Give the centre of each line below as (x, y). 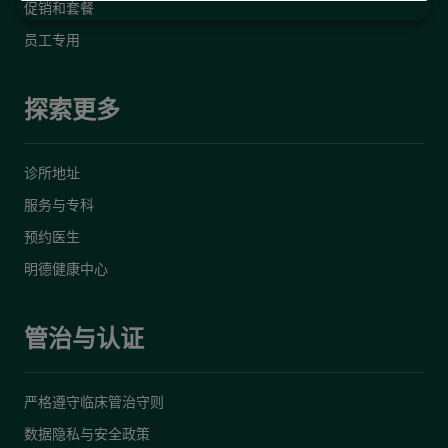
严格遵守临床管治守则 (94, 401)
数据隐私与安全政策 (87, 433)
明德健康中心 (66, 268)
